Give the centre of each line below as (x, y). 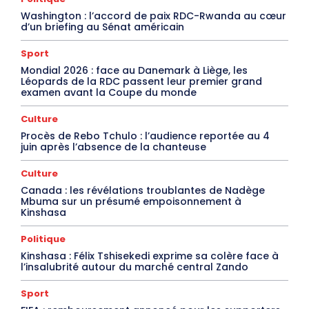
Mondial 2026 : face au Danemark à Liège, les (134, 70)
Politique (43, 239)
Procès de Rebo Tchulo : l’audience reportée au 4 (145, 136)
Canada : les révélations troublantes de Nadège (143, 190)
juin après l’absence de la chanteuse (113, 147)
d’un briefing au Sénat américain (102, 27)
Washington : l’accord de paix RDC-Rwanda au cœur (153, 16)
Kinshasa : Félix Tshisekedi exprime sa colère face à (150, 256)
